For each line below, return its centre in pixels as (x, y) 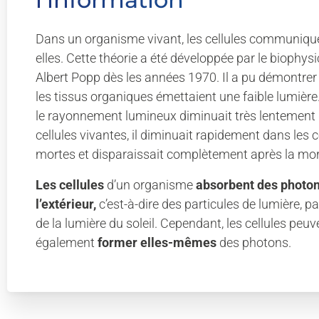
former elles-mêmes (157, 242)
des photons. (254, 242)
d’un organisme (150, 185)
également (67, 242)
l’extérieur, (66, 204)
